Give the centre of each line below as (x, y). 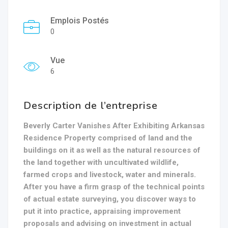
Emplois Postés (80, 21)
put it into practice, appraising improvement (102, 211)
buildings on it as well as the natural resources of (112, 150)
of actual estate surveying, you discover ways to (110, 199)
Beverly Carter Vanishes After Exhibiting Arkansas (114, 126)
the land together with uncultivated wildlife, (101, 162)
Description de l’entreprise (91, 106)
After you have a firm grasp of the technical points (114, 187)
